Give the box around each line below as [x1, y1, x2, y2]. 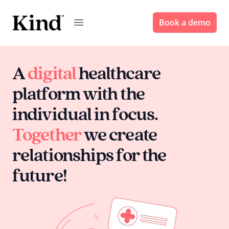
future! [12, 164, 67, 186]
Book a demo [159, 17, 211, 28]
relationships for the [12, 143, 167, 165]
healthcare [76, 61, 161, 83]
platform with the [12, 82, 145, 104]
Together [12, 123, 81, 145]
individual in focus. [12, 102, 158, 124]
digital [28, 61, 76, 83]
